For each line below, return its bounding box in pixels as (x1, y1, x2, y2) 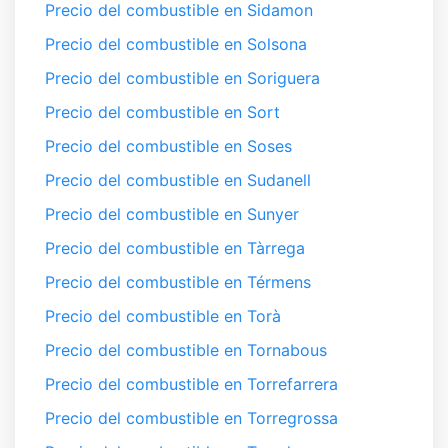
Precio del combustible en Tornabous (45, 340, 327, 360)
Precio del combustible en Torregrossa (45, 408, 338, 428)
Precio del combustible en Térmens (45, 272, 311, 292)
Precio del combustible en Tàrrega (45, 238, 305, 258)
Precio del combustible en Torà (45, 306, 281, 326)
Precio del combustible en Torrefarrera (45, 374, 338, 394)
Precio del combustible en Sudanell (45, 170, 311, 190)
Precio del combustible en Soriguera (45, 68, 320, 88)
